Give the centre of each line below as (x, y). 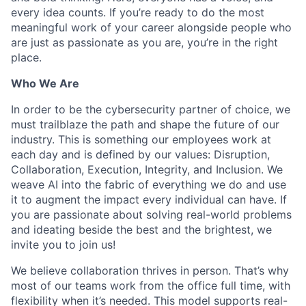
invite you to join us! (63, 244)
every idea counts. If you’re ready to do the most (138, 12)
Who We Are (45, 83)
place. (26, 57)
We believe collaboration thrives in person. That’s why (150, 270)
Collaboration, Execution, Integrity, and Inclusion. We (147, 169)
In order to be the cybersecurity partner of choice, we (151, 109)
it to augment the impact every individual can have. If (149, 199)
